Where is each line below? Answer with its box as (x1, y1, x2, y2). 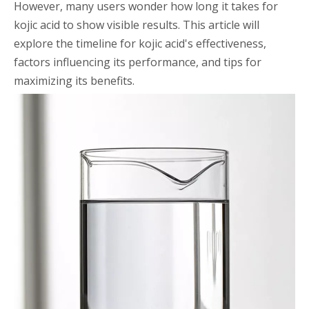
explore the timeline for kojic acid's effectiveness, (14, 36, 266, 51)
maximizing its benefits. (14, 73, 134, 88)
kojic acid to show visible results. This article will (14, 17, 259, 32)
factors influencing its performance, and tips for (14, 54, 261, 70)
